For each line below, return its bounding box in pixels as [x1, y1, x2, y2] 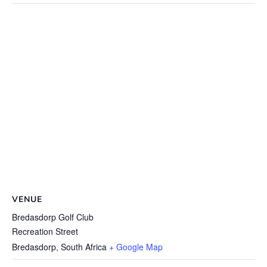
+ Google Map [109, 240, 163, 253]
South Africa [61, 240, 107, 253]
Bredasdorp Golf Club [12, 210, 94, 223]
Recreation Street [12, 225, 78, 237]
